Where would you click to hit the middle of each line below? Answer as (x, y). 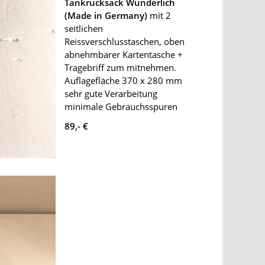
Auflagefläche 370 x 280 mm (124, 81)
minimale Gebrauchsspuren (121, 107)
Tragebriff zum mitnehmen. (120, 68)
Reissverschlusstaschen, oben (124, 42)
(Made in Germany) (106, 16)
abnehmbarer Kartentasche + (123, 55)
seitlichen (83, 29)
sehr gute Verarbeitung (112, 94)
